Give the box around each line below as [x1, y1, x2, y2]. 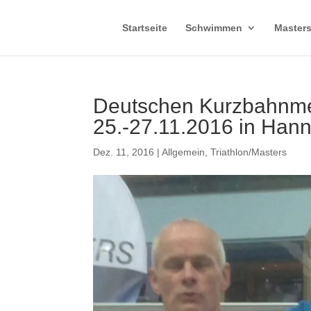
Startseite [121, 22, 167, 33]
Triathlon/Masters [210, 146, 287, 158]
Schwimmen [185, 22, 242, 33]
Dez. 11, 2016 [93, 146, 155, 158]
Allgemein [162, 146, 205, 158]
